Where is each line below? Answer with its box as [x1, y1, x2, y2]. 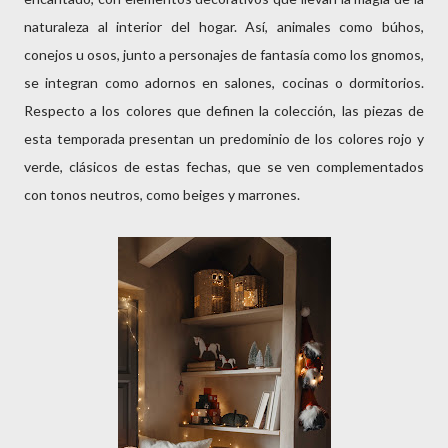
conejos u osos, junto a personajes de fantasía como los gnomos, [24, 46, 424, 63]
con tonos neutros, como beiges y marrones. [24, 186, 303, 203]
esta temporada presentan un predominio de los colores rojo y [24, 130, 424, 147]
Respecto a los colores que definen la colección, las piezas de [24, 102, 424, 119]
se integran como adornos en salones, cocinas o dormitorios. [24, 74, 424, 91]
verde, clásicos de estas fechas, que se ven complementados [24, 158, 424, 175]
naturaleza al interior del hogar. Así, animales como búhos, [24, 18, 424, 35]
